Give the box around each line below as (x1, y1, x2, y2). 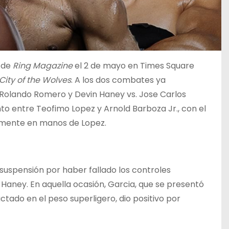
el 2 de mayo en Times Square (73, 60, 194, 72)
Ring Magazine (13, 60, 73, 72)
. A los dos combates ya (71, 74, 166, 86)
